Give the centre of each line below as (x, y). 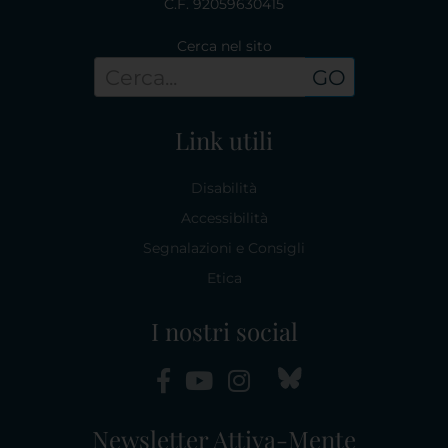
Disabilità (224, 188)
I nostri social (224, 331)
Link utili (224, 140)
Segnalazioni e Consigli (224, 248)
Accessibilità (224, 218)
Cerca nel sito (224, 46)
